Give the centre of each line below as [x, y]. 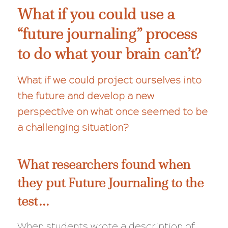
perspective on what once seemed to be [112, 111]
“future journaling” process [107, 34]
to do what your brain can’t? [109, 54]
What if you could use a [96, 14]
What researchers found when [104, 164]
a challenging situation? [73, 127]
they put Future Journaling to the [110, 182]
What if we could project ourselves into [109, 80]
